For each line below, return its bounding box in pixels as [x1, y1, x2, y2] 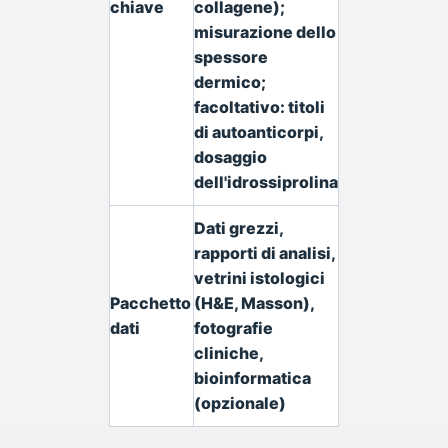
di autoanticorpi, [194, 122, 324, 142]
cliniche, [194, 343, 264, 363]
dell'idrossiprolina [194, 172, 338, 192]
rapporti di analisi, [194, 243, 336, 263]
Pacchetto [110, 293, 191, 313]
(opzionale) [194, 393, 286, 413]
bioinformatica [194, 368, 311, 388]
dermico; [194, 72, 266, 92]
